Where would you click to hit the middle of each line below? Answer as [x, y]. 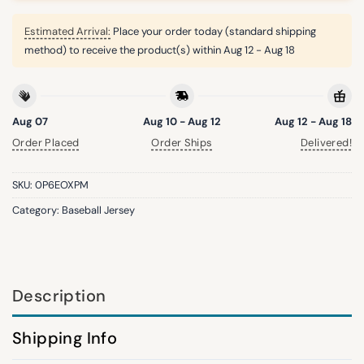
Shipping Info [65, 338]
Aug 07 [30, 121]
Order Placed [46, 143]
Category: [37, 210]
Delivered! [326, 143]
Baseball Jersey [98, 210]
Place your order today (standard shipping [213, 32]
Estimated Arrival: [67, 32]
